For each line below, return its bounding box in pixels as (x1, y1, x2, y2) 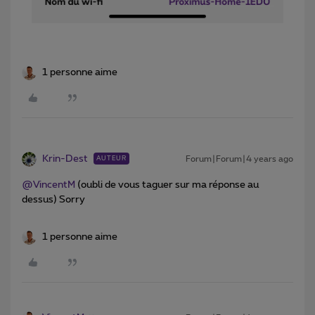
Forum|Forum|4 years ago (186, 154, 293, 163)
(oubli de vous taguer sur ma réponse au (75, 179, 259, 190)
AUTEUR (96, 155, 127, 162)
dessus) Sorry (22, 194, 85, 205)
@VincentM (22, 179, 75, 190)
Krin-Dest (42, 153, 88, 164)
